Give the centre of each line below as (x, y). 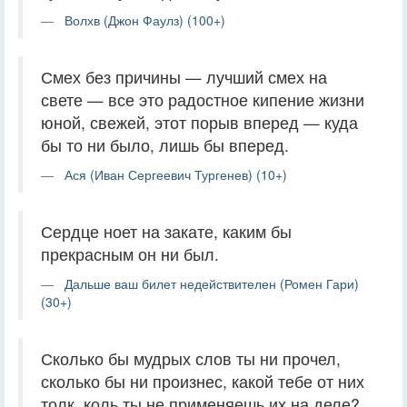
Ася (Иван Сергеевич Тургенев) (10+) (176, 174)
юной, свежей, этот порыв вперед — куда (199, 122)
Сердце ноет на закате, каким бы (166, 231)
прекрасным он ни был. (130, 253)
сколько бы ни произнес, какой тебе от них (203, 381)
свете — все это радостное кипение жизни (203, 99)
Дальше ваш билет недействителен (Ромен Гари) (212, 283)
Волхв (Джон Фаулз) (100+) (145, 20)
